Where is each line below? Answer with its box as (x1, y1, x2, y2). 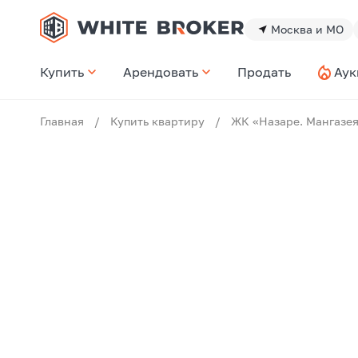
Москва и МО (271, 22, 344, 36)
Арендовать (123, 64, 199, 80)
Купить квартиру (110, 114, 205, 128)
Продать (237, 64, 292, 80)
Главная (40, 114, 84, 128)
